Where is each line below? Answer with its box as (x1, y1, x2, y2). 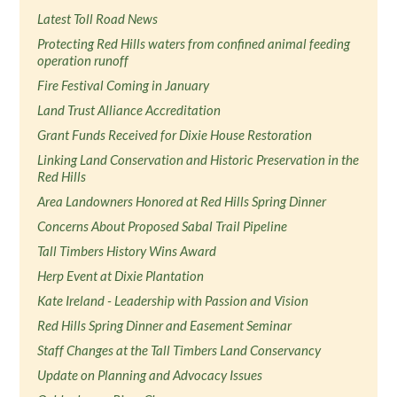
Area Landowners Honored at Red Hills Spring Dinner (37, 193, 327, 209)
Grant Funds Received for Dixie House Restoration (37, 127, 313, 143)
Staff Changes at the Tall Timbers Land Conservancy (37, 342, 322, 358)
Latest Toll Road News (37, 11, 159, 27)
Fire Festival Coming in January (37, 77, 210, 93)
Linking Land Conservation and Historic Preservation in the (37, 152, 360, 167)
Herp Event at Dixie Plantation (37, 268, 205, 284)
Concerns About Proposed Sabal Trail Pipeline (37, 218, 288, 234)
